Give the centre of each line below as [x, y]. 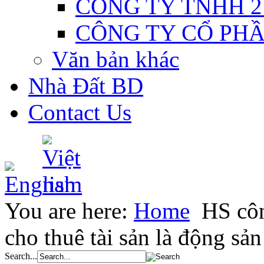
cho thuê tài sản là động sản [133, 237]
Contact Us [80, 112]
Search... [21, 256]
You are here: [69, 211]
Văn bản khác [115, 59]
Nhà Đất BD [86, 86]
